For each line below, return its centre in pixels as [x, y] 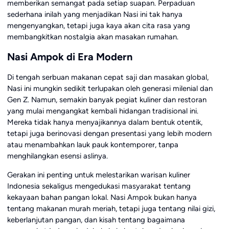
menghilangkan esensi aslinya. [57, 156]
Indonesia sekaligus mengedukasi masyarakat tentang [99, 186]
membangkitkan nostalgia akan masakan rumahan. [93, 37]
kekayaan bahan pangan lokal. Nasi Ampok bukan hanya [102, 198]
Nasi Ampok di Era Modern [70, 56]
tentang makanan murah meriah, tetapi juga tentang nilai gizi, [111, 209]
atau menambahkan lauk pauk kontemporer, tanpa [93, 145]
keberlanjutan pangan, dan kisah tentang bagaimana [96, 220]
